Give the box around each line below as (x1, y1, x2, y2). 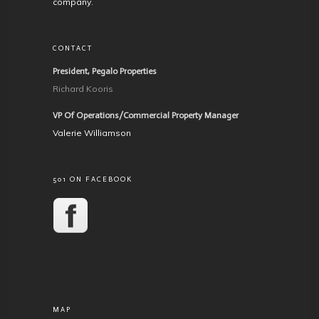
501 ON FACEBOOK (53, 175, 132, 184)
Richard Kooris (53, 83, 113, 95)
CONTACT (53, 44, 93, 53)
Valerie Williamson (53, 127, 131, 139)
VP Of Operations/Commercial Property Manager (53, 110, 239, 121)
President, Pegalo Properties (53, 66, 157, 77)
